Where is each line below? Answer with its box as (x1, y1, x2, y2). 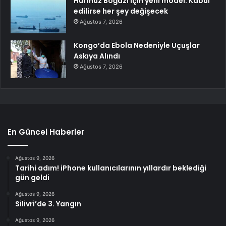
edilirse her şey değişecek (74, 6, 168, 16)
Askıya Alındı (74, 50, 120, 61)
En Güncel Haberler (8, 126, 84, 137)
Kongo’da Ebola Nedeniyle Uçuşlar (74, 40, 200, 50)
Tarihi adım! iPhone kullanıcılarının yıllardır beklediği (15, 162, 206, 173)
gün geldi (15, 172, 49, 183)
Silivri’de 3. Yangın (15, 198, 81, 209)
